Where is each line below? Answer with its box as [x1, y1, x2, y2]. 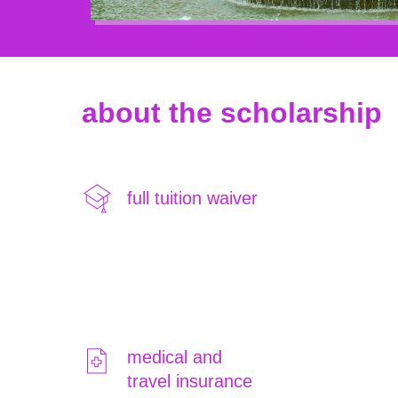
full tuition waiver [127, 188, 258, 208]
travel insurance [127, 371, 252, 391]
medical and [127, 347, 222, 367]
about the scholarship [82, 97, 382, 129]
